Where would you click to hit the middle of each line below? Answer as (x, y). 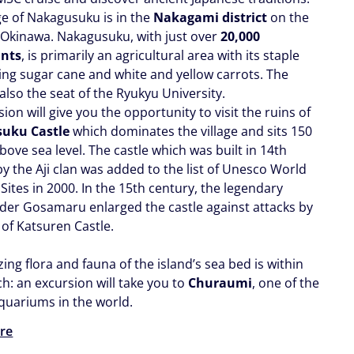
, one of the (286, 282)
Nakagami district (211, 17)
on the (288, 17)
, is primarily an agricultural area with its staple (161, 55)
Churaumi (220, 282)
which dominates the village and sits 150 (191, 131)
